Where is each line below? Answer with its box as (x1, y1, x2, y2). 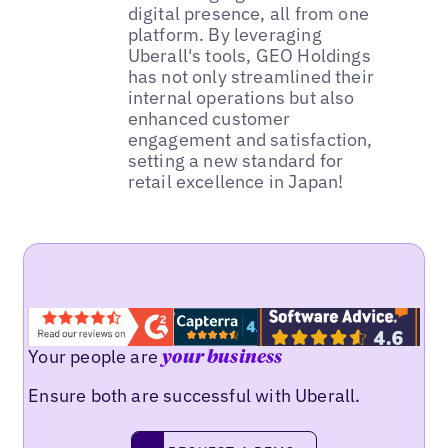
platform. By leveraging (127, 22, 322, 46)
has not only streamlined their (127, 64, 375, 88)
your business (162, 348, 283, 367)
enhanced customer (127, 106, 291, 130)
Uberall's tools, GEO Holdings (127, 43, 371, 67)
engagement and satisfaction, (127, 127, 373, 151)
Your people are (28, 344, 163, 368)
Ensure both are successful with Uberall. (28, 383, 361, 407)
